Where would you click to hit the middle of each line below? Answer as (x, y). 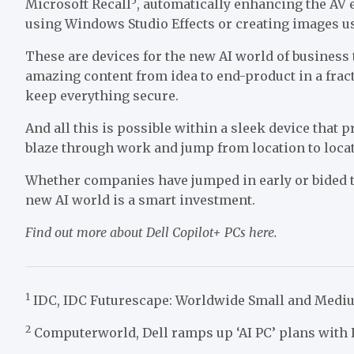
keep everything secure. (102, 96)
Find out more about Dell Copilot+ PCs (137, 233)
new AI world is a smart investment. (140, 200)
